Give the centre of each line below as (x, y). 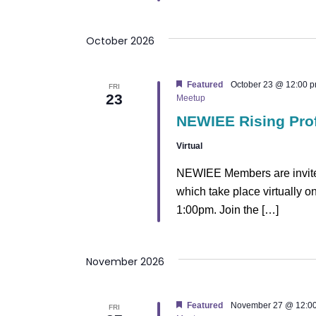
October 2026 (120, 41)
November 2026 (125, 261)
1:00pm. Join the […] (227, 209)
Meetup (190, 98)
